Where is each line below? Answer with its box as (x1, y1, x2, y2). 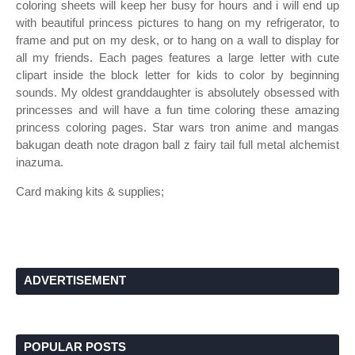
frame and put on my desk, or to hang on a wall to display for (16, 33, 339, 47)
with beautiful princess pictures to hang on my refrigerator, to (16, 16, 339, 29)
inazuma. (16, 155, 63, 169)
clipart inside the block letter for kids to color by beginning (16, 68, 339, 82)
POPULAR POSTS (24, 340, 126, 353)
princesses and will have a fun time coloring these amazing (16, 103, 339, 116)
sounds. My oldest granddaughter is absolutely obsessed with (16, 86, 339, 99)
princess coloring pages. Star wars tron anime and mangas (16, 120, 339, 134)
